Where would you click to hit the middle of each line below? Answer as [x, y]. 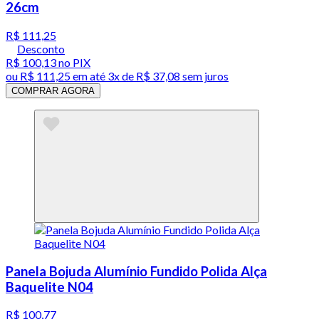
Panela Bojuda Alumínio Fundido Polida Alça [136, 271]
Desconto [41, 48]
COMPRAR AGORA [53, 90]
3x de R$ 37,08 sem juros [168, 75]
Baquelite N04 [49, 287]
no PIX [73, 62]
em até [89, 75]
